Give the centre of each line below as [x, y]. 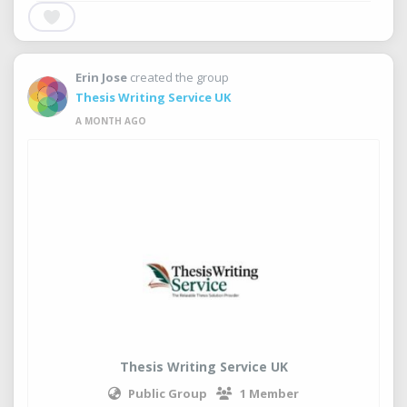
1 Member [269, 393]
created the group [179, 77]
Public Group [168, 393]
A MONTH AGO [111, 121]
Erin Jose [101, 77]
